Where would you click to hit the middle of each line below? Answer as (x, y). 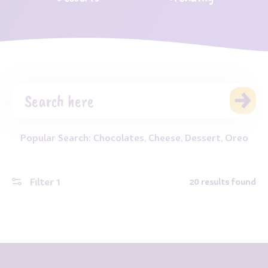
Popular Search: (57, 137)
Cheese (164, 137)
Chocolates (118, 137)
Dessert (202, 137)
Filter (42, 182)
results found (228, 182)
